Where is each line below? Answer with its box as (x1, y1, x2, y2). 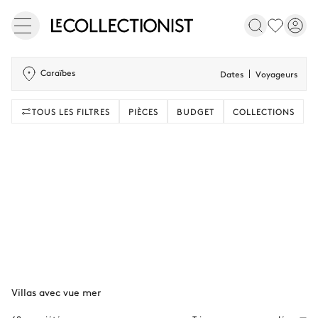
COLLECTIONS (233, 106, 295, 117)
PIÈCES (128, 106, 158, 117)
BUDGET (177, 106, 214, 117)
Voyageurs (256, 68, 297, 79)
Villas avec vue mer (11, 285, 101, 299)
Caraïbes (40, 67, 75, 78)
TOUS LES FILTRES (32, 106, 110, 117)
